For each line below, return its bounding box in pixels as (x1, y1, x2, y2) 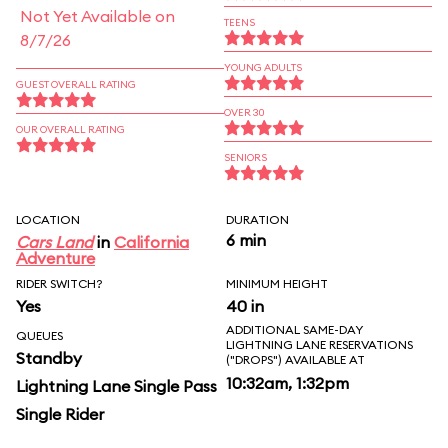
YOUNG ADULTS (224, 61, 302, 74)
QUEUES (16, 328, 63, 343)
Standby (16, 348, 82, 368)
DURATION (226, 212, 289, 227)
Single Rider (16, 404, 104, 424)
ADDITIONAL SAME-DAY (226, 322, 363, 337)
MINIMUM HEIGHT (226, 276, 328, 291)
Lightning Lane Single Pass (16, 376, 217, 396)
